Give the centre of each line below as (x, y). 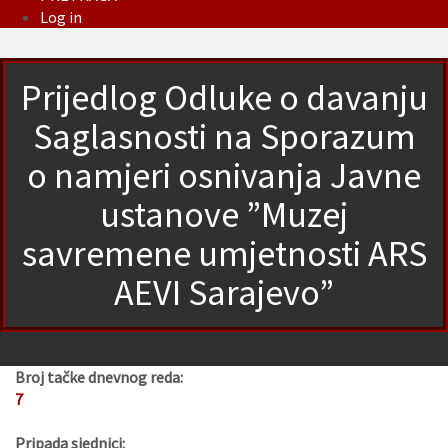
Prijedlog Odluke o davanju (224, 98)
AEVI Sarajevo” (224, 293)
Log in (61, 17)
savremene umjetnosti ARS (224, 254)
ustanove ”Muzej (224, 215)
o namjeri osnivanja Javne (224, 176)
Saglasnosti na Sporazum (224, 137)
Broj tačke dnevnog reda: (99, 377)
